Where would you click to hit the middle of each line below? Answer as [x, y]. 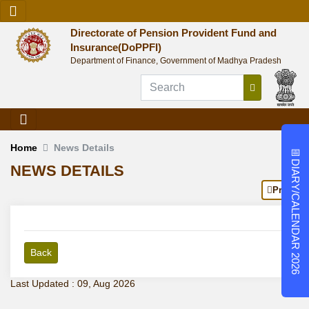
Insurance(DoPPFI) [116, 47]
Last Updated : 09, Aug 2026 [73, 284]
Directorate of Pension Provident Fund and [174, 33]
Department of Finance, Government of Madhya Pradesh [176, 61]
